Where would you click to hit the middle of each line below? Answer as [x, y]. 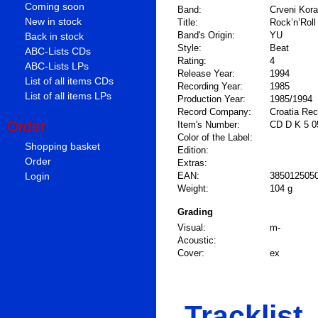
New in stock [54, 22]
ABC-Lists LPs [57, 66]
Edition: [193, 150]
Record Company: [214, 112]
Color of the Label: [215, 137]
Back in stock [55, 37]
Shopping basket [63, 146]
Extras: [192, 163]
